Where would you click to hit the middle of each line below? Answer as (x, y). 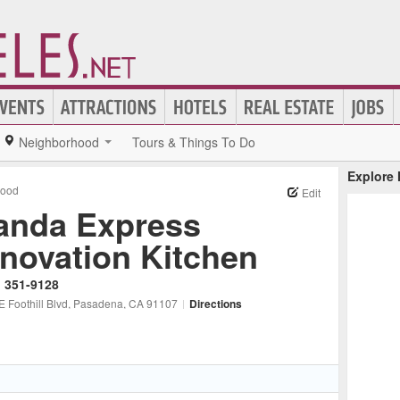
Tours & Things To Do (194, 142)
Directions (216, 304)
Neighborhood (59, 142)
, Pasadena (96, 303)
